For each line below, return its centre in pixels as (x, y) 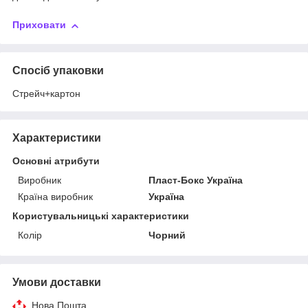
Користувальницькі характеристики (101, 216)
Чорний (167, 235)
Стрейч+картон (46, 93)
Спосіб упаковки (58, 70)
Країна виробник (55, 196)
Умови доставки (57, 282)
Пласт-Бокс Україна (196, 180)
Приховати (39, 25)
